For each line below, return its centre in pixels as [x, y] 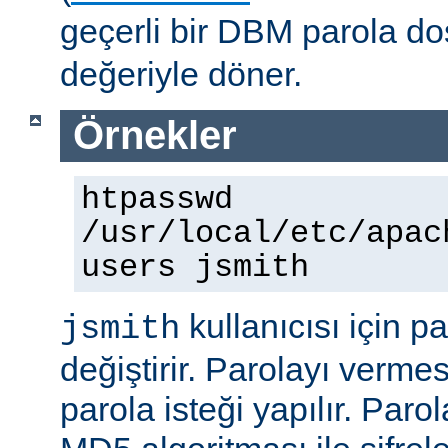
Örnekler [154, 135]
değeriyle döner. [181, 74]
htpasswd [157, 199]
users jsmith [195, 267]
